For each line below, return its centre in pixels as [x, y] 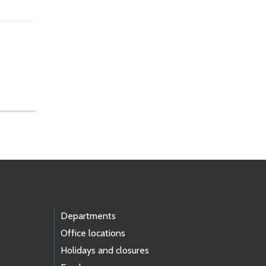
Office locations [93, 233]
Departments [88, 216]
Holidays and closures [105, 250]
